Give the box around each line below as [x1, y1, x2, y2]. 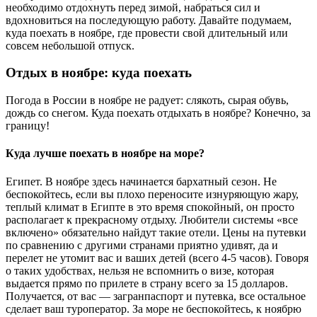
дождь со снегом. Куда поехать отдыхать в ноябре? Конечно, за [6, 107, 311, 120]
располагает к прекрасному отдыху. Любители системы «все [6, 213, 298, 226]
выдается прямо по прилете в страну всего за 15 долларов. [6, 277, 288, 289]
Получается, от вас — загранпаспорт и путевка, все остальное [6, 289, 306, 302]
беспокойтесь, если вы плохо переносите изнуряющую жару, [6, 188, 299, 200]
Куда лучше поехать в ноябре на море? [6, 147, 204, 160]
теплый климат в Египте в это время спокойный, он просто [6, 200, 294, 213]
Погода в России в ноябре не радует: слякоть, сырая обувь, [6, 94, 289, 107]
